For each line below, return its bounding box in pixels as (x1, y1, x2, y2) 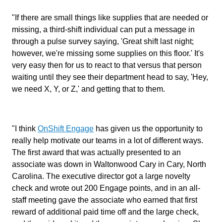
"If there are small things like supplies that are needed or (12, 13, 208, 22)
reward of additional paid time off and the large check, (12, 208, 199, 216)
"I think (12, 124, 38, 133)
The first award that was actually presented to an (12, 148, 181, 157)
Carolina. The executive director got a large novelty (12, 172, 190, 180)
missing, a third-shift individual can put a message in (12, 25, 195, 34)
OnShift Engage (38, 124, 94, 133)
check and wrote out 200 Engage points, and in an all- (12, 184, 200, 192)
